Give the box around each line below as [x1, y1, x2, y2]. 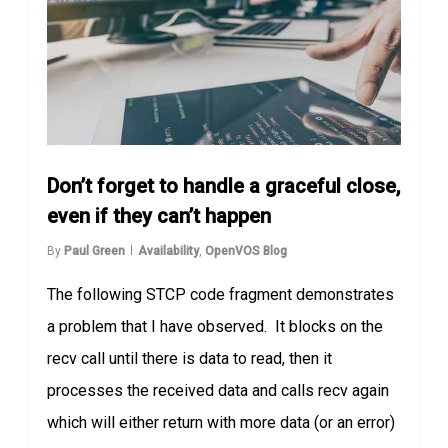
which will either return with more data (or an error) [47, 412, 396, 432]
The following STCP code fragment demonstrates [47, 284, 395, 304]
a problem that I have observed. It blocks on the [47, 316, 384, 336]
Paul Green [64, 243, 126, 258]
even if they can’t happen [47, 203, 272, 228]
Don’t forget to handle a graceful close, [47, 173, 401, 198]
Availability [138, 243, 200, 258]
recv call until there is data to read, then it [47, 348, 333, 368]
